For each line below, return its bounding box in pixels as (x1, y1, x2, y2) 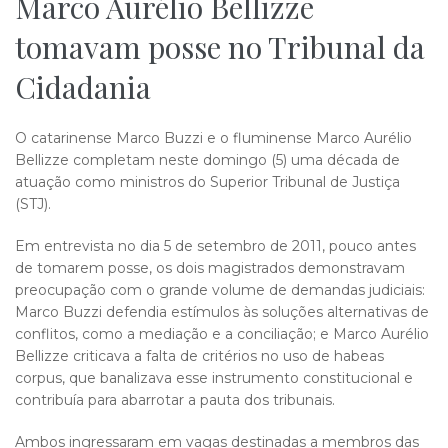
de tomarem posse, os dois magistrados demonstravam (15, 259, 405, 277)
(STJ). (15, 195, 51, 213)
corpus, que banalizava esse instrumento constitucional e (15, 369, 413, 387)
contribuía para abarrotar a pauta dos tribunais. (15, 391, 335, 409)
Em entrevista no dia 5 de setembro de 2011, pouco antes (15, 237, 416, 255)
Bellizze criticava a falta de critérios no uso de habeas (15, 347, 384, 365)
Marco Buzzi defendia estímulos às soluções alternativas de (15, 303, 429, 321)
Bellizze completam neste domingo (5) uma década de (15, 151, 400, 169)
